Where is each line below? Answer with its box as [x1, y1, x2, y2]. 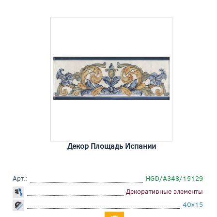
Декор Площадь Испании [67, 140, 156, 151]
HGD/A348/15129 [146, 173, 203, 183]
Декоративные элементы [126, 186, 203, 196]
